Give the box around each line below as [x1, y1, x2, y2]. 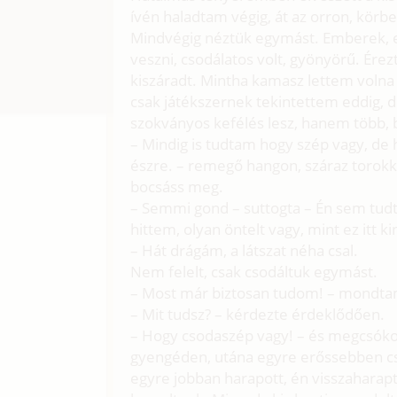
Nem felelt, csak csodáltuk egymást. [130, 261, 378, 282]
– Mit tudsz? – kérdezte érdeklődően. [130, 303, 385, 324]
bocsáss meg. [130, 175, 224, 197]
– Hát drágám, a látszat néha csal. [130, 239, 359, 261]
